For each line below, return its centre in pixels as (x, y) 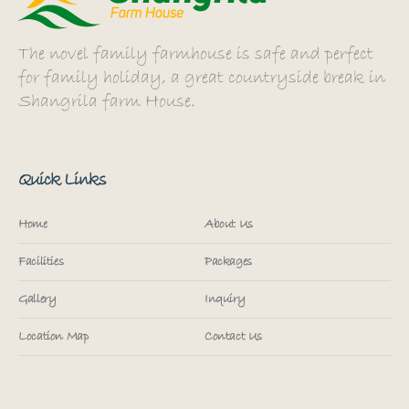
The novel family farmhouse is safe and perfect (196, 54)
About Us (228, 224)
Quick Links (63, 180)
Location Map (53, 336)
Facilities (41, 262)
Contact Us (233, 336)
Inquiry (225, 299)
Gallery (37, 299)
